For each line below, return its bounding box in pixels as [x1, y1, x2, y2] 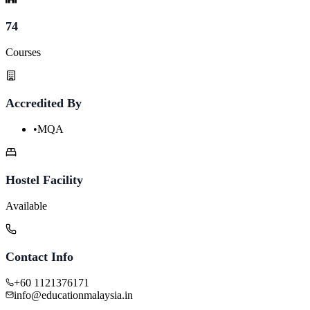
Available [6, 199, 47, 212]
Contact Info [6, 249, 73, 264]
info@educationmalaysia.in [14, 289, 133, 301]
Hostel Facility [6, 172, 83, 187]
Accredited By [6, 95, 82, 110]
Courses [6, 46, 41, 58]
